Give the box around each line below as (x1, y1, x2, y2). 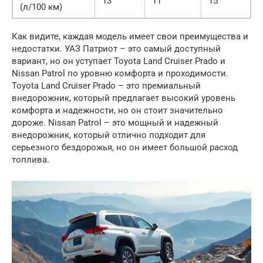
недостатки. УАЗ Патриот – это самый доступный (12, 43, 221, 55)
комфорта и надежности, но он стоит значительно (12, 105, 223, 116)
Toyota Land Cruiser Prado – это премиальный (12, 80, 201, 92)
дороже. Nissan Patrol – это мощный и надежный (12, 117, 218, 129)
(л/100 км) (20, 2, 62, 13)
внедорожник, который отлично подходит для (12, 130, 205, 141)
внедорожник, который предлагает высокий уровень (12, 93, 235, 104)
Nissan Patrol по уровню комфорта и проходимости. (12, 68, 228, 79)
